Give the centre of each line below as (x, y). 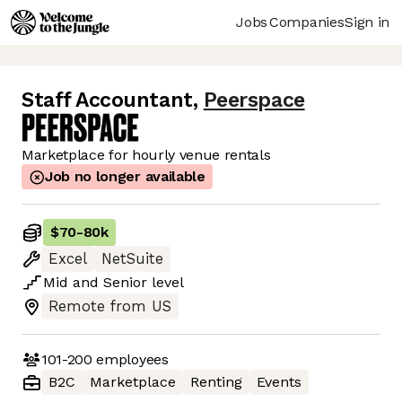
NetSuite (132, 259)
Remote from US (110, 307)
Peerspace (254, 100)
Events (279, 382)
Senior (125, 283)
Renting (216, 382)
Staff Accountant (107, 100)
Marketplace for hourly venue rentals (146, 155)
